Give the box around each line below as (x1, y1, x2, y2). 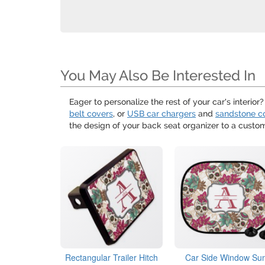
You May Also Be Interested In (60, 67, 256, 84)
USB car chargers (127, 109, 196, 118)
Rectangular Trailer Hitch (65, 251, 159, 264)
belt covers (69, 109, 113, 118)
